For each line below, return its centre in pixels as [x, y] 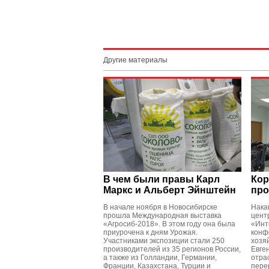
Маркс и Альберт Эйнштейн [170, 190]
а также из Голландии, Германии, [160, 258]
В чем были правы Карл [162, 179]
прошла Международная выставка [162, 216]
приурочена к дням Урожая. [150, 232]
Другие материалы [135, 60]
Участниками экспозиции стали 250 [164, 241]
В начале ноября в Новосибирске [160, 207]
